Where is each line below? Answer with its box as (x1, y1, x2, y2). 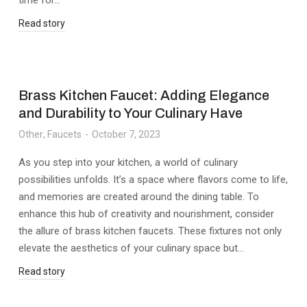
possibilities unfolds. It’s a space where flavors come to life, (19, 173, 288, 186)
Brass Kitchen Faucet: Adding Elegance (19, 88, 270, 103)
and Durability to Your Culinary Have (19, 106, 243, 121)
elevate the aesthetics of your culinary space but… (19, 242, 245, 254)
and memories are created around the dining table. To (19, 191, 260, 203)
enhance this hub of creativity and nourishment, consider (19, 208, 275, 220)
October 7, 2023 (92, 129, 161, 140)
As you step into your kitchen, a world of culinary (19, 156, 238, 169)
